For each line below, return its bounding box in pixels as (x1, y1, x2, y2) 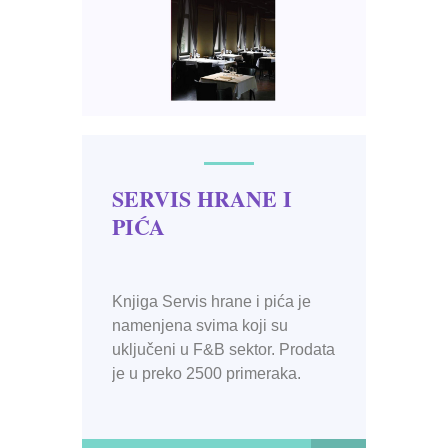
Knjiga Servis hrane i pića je (112, 292, 312, 310)
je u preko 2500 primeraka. (112, 364, 302, 382)
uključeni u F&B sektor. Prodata (112, 340, 336, 358)
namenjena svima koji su (112, 316, 289, 334)
